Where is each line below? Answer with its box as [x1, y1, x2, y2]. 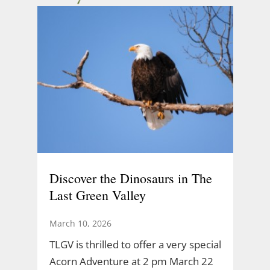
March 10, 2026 [49, 217, 111, 229]
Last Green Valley [49, 186, 146, 204]
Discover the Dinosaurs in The [49, 169, 212, 187]
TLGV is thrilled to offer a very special [49, 237, 221, 251]
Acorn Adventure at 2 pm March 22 [49, 254, 213, 268]
